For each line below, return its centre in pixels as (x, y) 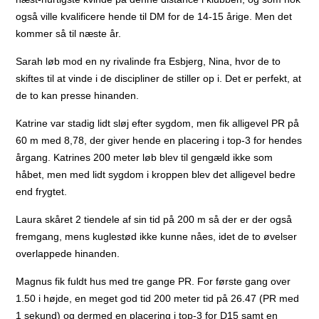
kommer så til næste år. (69, 33)
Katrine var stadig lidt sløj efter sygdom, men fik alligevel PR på (158, 123)
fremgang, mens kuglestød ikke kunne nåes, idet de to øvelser (157, 236)
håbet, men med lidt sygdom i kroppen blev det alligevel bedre (156, 174)
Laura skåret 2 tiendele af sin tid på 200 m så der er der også (154, 219)
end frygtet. (42, 191)
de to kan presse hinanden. (78, 95)
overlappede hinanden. (68, 253)
